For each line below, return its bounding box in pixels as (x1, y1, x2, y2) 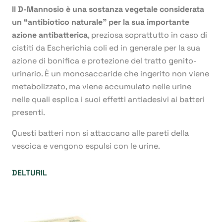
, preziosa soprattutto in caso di (88, 30, 207, 41)
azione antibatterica (12, 30, 88, 41)
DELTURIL (12, 167, 47, 178)
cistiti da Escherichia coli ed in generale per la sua (12, 43, 200, 54)
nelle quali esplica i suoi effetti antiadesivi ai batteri (12, 94, 205, 105)
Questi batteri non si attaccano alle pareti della (12, 128, 189, 139)
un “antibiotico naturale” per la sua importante (12, 17, 189, 28)
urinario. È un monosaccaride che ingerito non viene (12, 68, 209, 79)
